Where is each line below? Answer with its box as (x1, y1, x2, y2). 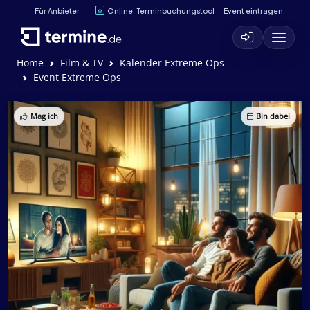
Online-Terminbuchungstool (107, 6, 215, 15)
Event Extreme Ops (33, 71, 121, 84)
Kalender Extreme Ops (120, 56, 224, 69)
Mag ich (30, 111, 58, 121)
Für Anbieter (35, 6, 80, 15)
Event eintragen (223, 6, 283, 15)
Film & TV (60, 56, 103, 69)
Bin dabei (256, 111, 290, 121)
